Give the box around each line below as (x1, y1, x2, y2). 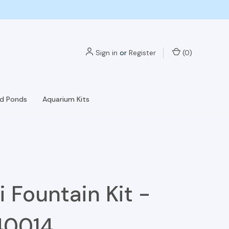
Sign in (96, 48, 118, 57)
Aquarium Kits (42, 95, 89, 104)
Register (129, 48, 156, 57)
